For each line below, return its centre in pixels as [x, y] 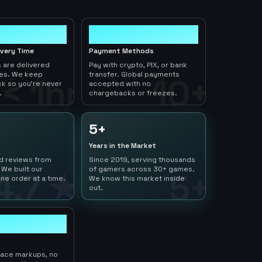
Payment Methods [122, 51]
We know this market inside [137, 178]
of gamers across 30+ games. [142, 169]
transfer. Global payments [135, 74]
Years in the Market [123, 146]
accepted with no [120, 84]
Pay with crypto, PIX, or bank [138, 65]
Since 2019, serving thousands [142, 160]
